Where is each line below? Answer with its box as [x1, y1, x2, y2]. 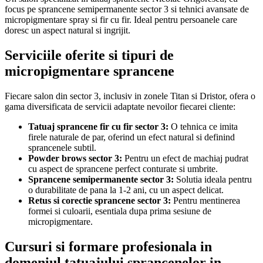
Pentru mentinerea [171, 195, 240, 205]
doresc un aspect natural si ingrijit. [5, 25, 130, 35]
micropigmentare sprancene [5, 63, 174, 79]
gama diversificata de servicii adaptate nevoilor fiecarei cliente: [5, 101, 235, 112]
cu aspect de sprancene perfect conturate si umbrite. [28, 163, 218, 174]
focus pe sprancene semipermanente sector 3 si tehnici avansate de [5, 4, 249, 14]
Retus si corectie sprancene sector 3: [28, 195, 171, 205]
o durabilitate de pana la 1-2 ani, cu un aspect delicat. [28, 184, 224, 195]
